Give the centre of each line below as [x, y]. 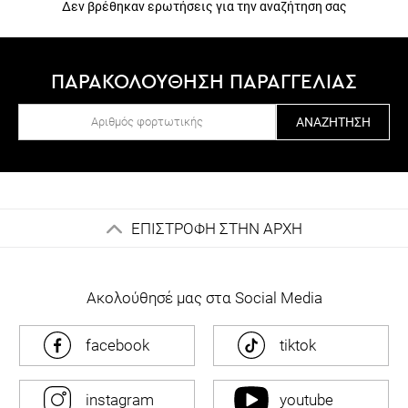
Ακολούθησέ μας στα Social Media [204, 268]
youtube [307, 370]
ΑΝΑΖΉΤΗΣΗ [333, 92]
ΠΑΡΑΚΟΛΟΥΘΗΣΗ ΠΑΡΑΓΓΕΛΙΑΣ [204, 52]
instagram [119, 370]
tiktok [298, 316]
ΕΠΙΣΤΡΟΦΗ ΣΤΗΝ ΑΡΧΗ [216, 199]
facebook [117, 316]
